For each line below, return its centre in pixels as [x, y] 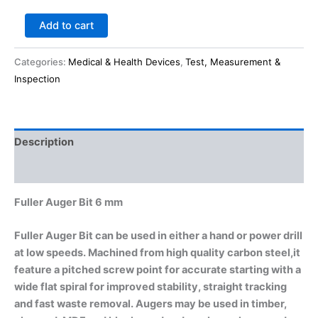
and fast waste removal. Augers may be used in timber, [150, 304]
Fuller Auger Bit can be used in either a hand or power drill [158, 236]
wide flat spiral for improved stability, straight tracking [150, 287]
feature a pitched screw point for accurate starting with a [158, 270]
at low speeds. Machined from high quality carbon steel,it [157, 253]
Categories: [41, 62]
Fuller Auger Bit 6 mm [70, 203]
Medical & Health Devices [124, 62]
